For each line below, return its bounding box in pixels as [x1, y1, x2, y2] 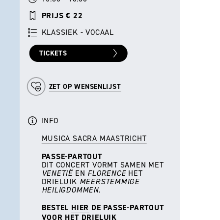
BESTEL [41, 202, 72, 213]
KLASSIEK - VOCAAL [41, 27, 114, 38]
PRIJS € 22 [41, 10, 83, 21]
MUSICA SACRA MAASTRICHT [41, 133, 147, 144]
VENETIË [41, 168, 73, 179]
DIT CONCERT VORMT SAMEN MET [41, 160, 164, 170]
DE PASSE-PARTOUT [89, 202, 164, 213]
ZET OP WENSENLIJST [49, 82, 121, 92]
